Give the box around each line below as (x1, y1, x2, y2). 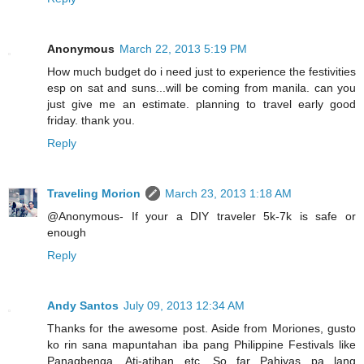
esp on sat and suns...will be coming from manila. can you (47, 80, 356, 94)
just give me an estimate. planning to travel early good (47, 97, 356, 110)
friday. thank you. (47, 113, 135, 127)
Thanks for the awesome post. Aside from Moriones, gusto (47, 321, 356, 335)
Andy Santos (47, 298, 119, 312)
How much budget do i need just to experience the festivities (47, 64, 356, 78)
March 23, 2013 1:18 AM (165, 186, 292, 200)
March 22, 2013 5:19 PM (119, 41, 247, 55)
